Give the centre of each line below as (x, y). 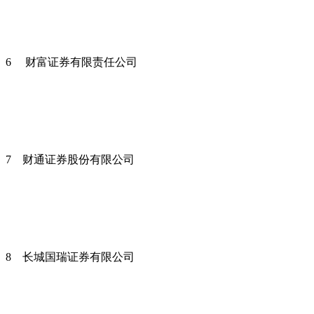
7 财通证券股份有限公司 (70, 159)
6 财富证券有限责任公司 (74, 62)
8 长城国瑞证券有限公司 (70, 257)
